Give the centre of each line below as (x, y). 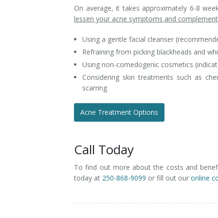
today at (88, 178)
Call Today (104, 149)
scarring (94, 88)
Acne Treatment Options (119, 112)
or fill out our (168, 178)
